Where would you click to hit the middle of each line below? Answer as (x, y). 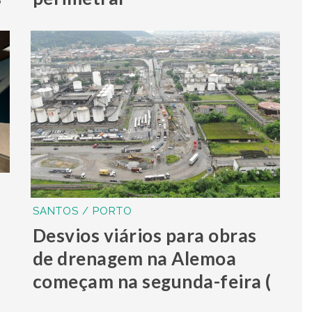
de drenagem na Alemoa (134, 258)
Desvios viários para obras (145, 235)
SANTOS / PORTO (82, 211)
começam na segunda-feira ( (152, 281)
